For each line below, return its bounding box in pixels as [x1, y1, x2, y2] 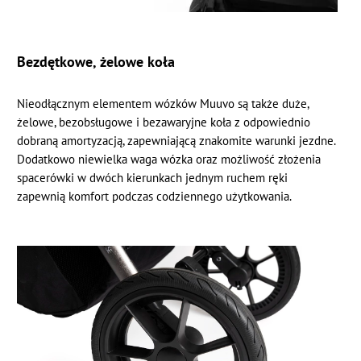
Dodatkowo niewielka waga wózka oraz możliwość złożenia [17, 151, 322, 167]
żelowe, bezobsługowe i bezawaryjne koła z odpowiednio [17, 114, 311, 130]
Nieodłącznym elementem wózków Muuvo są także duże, [17, 95, 309, 111]
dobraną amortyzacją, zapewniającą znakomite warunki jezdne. [17, 132, 336, 148]
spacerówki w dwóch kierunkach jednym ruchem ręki [17, 169, 288, 185]
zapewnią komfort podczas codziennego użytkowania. [17, 188, 293, 204]
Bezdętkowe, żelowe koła [17, 51, 176, 71]
